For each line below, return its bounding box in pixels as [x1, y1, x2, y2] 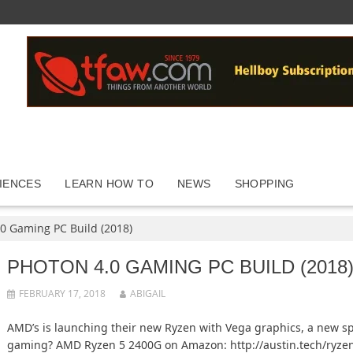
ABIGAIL [130, 287, 165, 300]
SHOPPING [234, 177, 295, 190]
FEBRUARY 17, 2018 [19, 287, 106, 300]
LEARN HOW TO [65, 177, 154, 190]
